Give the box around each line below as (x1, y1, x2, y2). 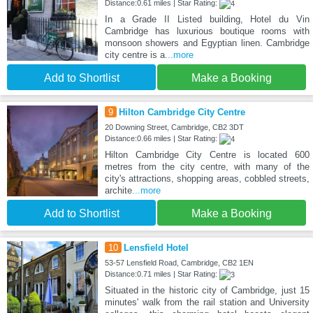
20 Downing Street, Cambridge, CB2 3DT (104, 122, 244, 131)
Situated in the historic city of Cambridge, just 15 (104, 284, 310, 296)
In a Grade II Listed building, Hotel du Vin (104, 13, 310, 24)
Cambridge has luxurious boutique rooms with (104, 25, 310, 36)
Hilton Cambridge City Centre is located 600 (104, 149, 310, 160)
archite (104, 184, 132, 196)
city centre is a (104, 49, 165, 60)
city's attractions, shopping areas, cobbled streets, (104, 173, 310, 184)
